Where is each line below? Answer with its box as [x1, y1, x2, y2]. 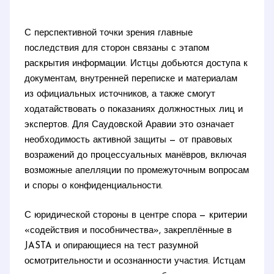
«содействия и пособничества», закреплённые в [24, 226, 232, 235]
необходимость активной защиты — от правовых [24, 136, 233, 146]
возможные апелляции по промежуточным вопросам [24, 166, 250, 176]
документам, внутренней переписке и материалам [24, 75, 238, 84]
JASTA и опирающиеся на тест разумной [24, 241, 199, 251]
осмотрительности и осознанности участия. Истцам [24, 256, 246, 266]
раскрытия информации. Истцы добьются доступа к [24, 59, 248, 69]
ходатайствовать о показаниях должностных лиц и [24, 105, 243, 115]
